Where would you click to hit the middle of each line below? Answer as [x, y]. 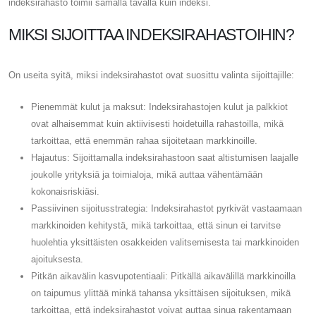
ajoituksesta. [57, 259]
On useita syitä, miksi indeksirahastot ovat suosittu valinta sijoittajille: [151, 75]
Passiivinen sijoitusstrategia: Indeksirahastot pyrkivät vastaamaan [166, 208]
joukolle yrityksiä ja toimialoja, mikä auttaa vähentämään [147, 174]
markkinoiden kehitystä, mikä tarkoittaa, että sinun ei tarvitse [156, 225]
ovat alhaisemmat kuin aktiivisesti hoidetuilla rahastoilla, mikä [157, 123]
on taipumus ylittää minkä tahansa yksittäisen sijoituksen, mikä [161, 293]
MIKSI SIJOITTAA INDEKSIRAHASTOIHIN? [152, 34]
